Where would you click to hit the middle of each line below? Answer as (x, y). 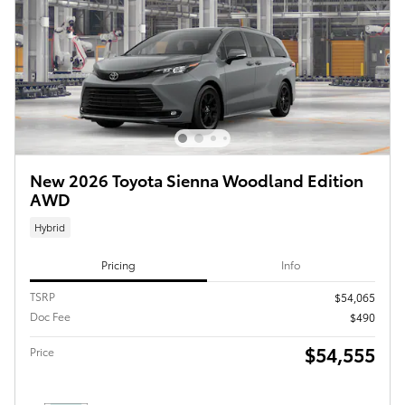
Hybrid (50, 227)
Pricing (118, 264)
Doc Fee (50, 316)
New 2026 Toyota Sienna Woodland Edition (197, 179)
